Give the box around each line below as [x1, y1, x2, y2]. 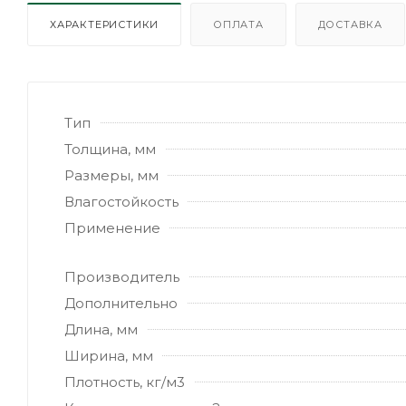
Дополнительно [64, 294, 178, 312]
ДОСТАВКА [317, 17, 383, 31]
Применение [64, 218, 160, 237]
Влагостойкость [64, 192, 179, 210]
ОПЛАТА [213, 17, 264, 31]
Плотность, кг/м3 [64, 372, 185, 391]
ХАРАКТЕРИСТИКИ [50, 17, 159, 31]
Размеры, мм [64, 166, 159, 184]
